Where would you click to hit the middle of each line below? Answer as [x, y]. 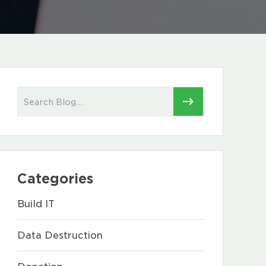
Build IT [36, 203]
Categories [55, 179]
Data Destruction [60, 235]
